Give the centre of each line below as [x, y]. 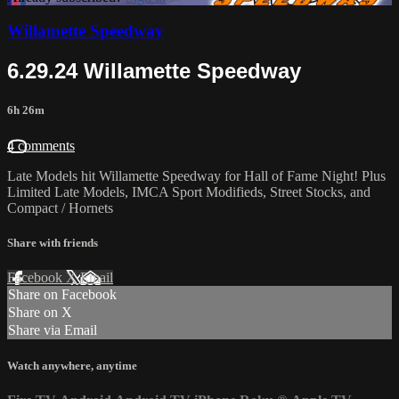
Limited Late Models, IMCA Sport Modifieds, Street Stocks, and [189, 191]
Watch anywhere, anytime [72, 366]
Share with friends [53, 242]
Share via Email [53, 330]
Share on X [40, 312]
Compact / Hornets [60, 208]
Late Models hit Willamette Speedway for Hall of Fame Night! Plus [196, 175]
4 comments [41, 145]
